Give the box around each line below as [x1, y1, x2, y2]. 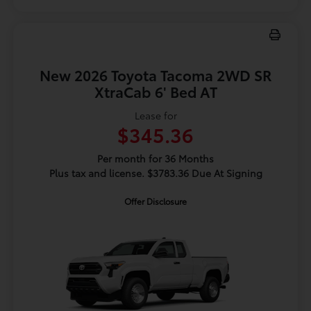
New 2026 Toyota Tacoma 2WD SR [39, 65, 272, 85]
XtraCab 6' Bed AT [94, 81, 217, 102]
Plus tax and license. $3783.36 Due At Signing [49, 166, 262, 180]
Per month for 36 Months [97, 151, 214, 166]
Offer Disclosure [124, 195, 187, 208]
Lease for [134, 108, 177, 123]
